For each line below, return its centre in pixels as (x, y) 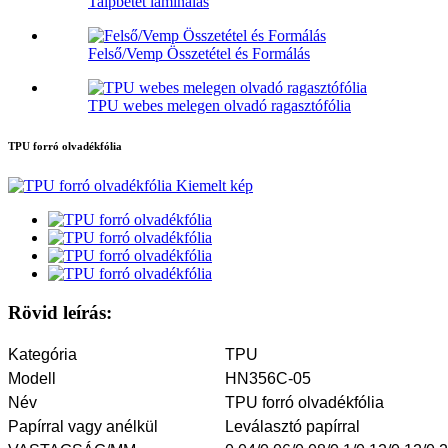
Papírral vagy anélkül (83, 426)
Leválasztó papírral (292, 426)
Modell (32, 378)
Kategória (42, 354)
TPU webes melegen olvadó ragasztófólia (219, 106)
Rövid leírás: (60, 312)
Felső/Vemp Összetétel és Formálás (199, 54)
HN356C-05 (268, 378)
